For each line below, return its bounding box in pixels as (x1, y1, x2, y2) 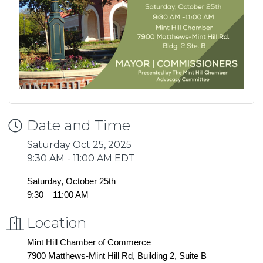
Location (27, 214, 86, 231)
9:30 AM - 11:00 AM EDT (27, 152, 135, 164)
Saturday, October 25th (27, 176, 116, 186)
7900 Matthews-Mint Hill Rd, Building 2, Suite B (27, 251, 207, 261)
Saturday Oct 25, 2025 (27, 139, 131, 150)
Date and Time (27, 116, 130, 134)
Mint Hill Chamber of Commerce (27, 237, 151, 247)
